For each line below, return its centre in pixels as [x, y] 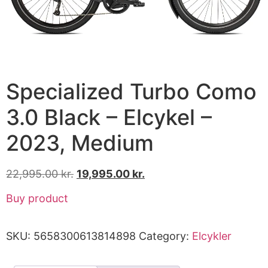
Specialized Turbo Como [131, 91]
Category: [165, 236]
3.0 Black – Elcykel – [109, 117]
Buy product [37, 199]
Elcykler [212, 236]
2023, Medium [80, 143]
